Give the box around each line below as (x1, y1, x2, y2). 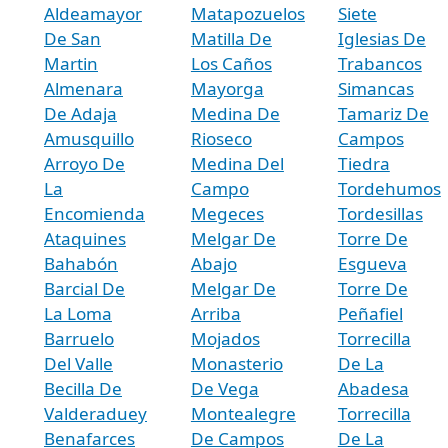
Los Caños (190, 51, 272, 75)
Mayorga (190, 76, 264, 100)
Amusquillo (44, 126, 134, 150)
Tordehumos (337, 176, 441, 200)
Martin (44, 51, 98, 75)
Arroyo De (44, 151, 125, 175)
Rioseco (190, 126, 252, 150)
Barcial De (44, 276, 125, 300)
